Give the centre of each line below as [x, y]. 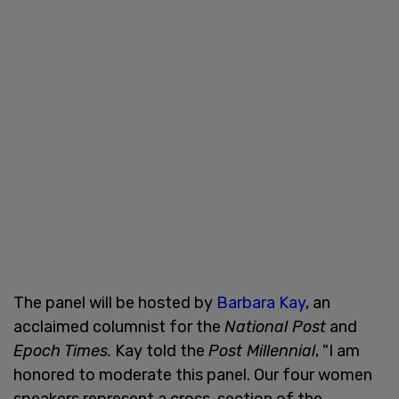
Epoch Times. [62, 350]
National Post [275, 326]
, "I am [338, 350]
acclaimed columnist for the [119, 326]
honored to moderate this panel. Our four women [193, 375]
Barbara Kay [261, 302]
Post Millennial [262, 350]
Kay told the [160, 350]
